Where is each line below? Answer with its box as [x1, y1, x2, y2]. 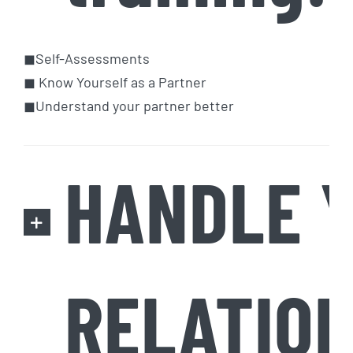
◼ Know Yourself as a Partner [23, 73, 206, 91]
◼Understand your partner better [23, 97, 234, 115]
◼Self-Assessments [23, 50, 150, 68]
